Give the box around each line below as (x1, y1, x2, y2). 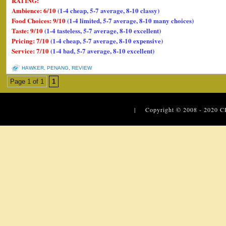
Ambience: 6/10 (12, 6, 58, 15)
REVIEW (72, 65, 92, 71)
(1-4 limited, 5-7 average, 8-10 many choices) (67, 16, 194, 25)
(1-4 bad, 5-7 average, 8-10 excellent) (50, 46, 154, 55)
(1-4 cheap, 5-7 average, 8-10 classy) (58, 6, 159, 15)
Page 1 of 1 (10, 78, 44, 85)
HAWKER (22, 65, 44, 71)
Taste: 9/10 (12, 26, 44, 35)
